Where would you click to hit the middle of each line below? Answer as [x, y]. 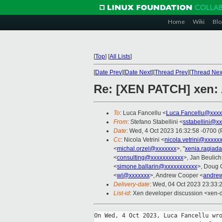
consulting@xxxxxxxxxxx [150, 158]
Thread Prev [171, 72]
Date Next [138, 72]
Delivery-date [132, 185]
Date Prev [109, 72]
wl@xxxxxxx [133, 176]
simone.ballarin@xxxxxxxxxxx [157, 167]
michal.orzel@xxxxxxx [147, 149]
